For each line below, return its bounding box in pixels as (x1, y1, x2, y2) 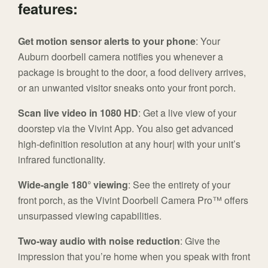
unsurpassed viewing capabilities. (18, 209, 162, 223)
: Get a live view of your (138, 106, 236, 120)
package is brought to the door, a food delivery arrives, (18, 65, 246, 80)
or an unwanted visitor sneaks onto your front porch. (18, 81, 236, 95)
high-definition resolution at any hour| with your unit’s (18, 137, 240, 151)
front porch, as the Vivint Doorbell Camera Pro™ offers (18, 193, 248, 208)
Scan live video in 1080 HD (18, 106, 138, 120)
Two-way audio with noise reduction (18, 234, 180, 248)
